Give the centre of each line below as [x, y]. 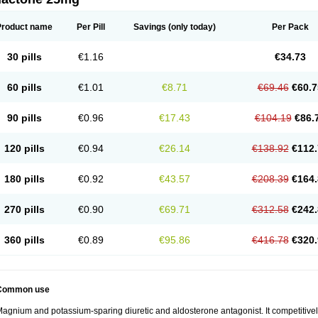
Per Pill [91, 27]
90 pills [24, 118]
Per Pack [290, 27]
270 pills [24, 209]
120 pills [24, 148]
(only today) [191, 27]
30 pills [24, 57]
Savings [150, 27]
